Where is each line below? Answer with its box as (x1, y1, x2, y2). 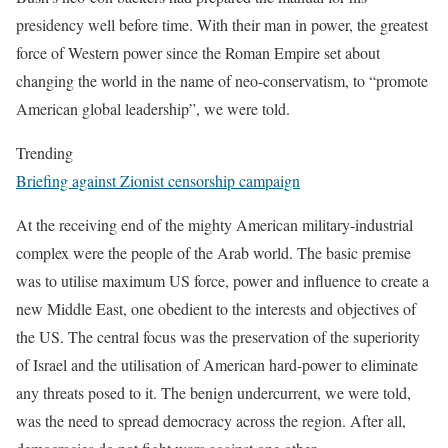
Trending (16, 142, 73, 163)
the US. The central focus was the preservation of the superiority (16, 326, 420, 347)
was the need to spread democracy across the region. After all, (16, 410, 406, 431)
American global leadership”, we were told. (16, 98, 290, 119)
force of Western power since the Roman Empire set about (16, 42, 380, 63)
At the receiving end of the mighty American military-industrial (16, 214, 413, 235)
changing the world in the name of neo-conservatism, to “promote (16, 70, 428, 91)
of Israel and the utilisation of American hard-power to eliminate (16, 354, 418, 375)
